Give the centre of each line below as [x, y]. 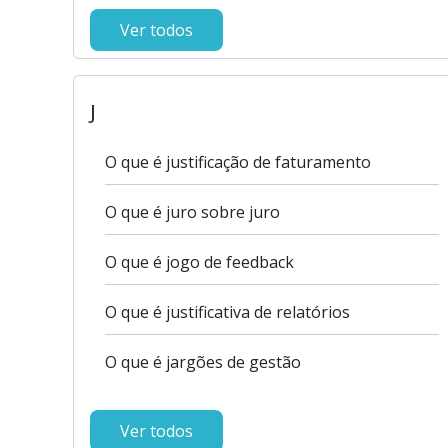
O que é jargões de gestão [203, 362]
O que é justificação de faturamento [238, 162]
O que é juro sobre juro [192, 212]
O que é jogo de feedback [199, 262]
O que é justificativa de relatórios [227, 312]
